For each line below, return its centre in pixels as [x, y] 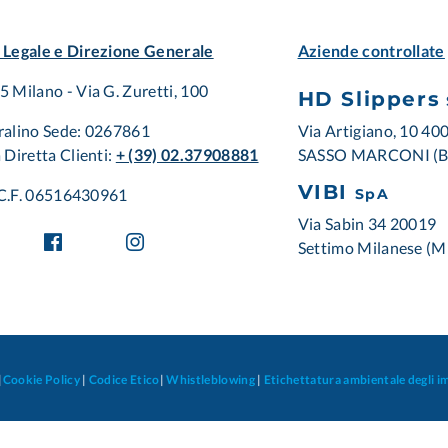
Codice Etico [124, 380]
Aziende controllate [371, 51]
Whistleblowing [210, 380]
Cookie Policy [42, 380]
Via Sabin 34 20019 [367, 224]
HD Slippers [369, 98]
